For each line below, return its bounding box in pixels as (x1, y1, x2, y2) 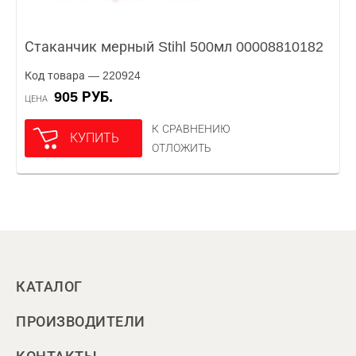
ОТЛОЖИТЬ (152, 141, 211, 154)
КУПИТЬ (70, 131, 119, 145)
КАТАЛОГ (16, 279, 83, 295)
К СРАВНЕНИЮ (152, 122, 230, 135)
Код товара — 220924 (25, 69, 141, 82)
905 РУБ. (62, 89, 113, 105)
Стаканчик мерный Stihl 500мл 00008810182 (25, 39, 323, 55)
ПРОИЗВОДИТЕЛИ (16, 314, 145, 330)
